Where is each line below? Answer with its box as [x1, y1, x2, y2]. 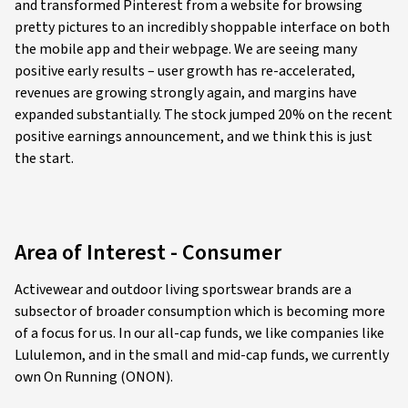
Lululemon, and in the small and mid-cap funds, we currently [15, 344, 389, 365]
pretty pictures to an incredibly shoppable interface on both [15, 16, 390, 37]
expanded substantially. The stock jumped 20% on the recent [15, 104, 393, 125]
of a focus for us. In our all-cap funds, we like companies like [15, 322, 384, 343]
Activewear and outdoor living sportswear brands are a [15, 279, 352, 300]
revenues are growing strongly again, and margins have [15, 82, 357, 103]
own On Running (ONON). [15, 366, 173, 387]
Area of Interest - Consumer [15, 236, 281, 269]
